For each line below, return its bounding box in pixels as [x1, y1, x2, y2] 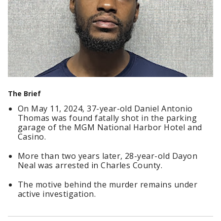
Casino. [18, 131, 46, 143]
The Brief [8, 89, 41, 99]
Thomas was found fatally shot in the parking [18, 112, 197, 124]
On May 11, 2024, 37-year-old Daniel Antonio [18, 103, 193, 114]
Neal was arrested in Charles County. [18, 160, 163, 171]
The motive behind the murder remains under [18, 179, 198, 190]
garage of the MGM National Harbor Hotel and [18, 122, 202, 133]
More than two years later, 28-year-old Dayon [18, 150, 198, 162]
